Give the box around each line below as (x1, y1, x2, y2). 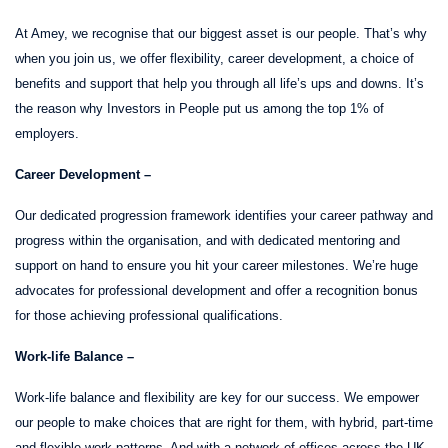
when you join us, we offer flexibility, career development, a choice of (15, 50, 414, 66)
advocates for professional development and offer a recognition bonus (15, 282, 418, 298)
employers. (15, 125, 79, 141)
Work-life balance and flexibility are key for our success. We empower (15, 389, 419, 405)
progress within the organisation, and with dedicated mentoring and (15, 232, 400, 248)
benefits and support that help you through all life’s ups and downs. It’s (15, 75, 424, 91)
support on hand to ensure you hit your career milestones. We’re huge (15, 257, 418, 273)
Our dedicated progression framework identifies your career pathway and (15, 207, 433, 223)
